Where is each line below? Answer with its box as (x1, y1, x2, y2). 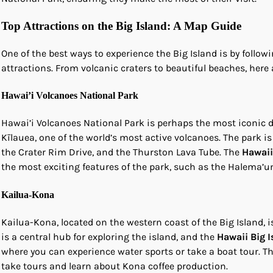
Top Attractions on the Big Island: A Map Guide (1, 19, 241, 33)
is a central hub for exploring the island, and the (1, 230, 217, 243)
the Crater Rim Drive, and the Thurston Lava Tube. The (1, 146, 242, 158)
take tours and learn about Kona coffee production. (1, 260, 228, 272)
